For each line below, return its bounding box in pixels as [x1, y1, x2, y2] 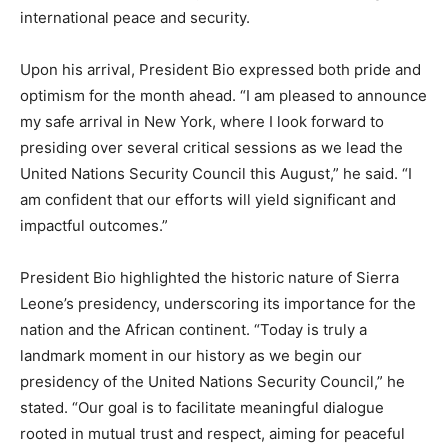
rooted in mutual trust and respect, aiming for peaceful [20, 423, 405, 443]
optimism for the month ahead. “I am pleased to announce [20, 85, 427, 105]
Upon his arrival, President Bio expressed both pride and [20, 59, 421, 79]
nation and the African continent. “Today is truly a [20, 319, 367, 339]
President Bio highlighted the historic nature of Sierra [20, 267, 399, 287]
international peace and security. [20, 7, 250, 27]
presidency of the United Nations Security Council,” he [20, 371, 405, 391]
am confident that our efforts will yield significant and [20, 189, 396, 209]
